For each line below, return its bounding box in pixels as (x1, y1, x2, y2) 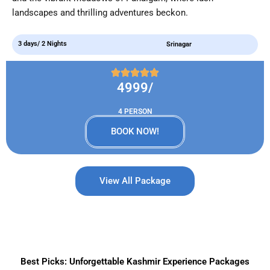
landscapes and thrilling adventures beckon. (12, 7, 188, 19)
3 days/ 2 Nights (18, 39, 67, 48)
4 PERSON (118, 107, 152, 116)
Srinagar (166, 40, 192, 48)
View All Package (99, 175, 171, 186)
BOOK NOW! (111, 125, 159, 137)
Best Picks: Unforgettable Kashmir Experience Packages (20, 256, 250, 267)
